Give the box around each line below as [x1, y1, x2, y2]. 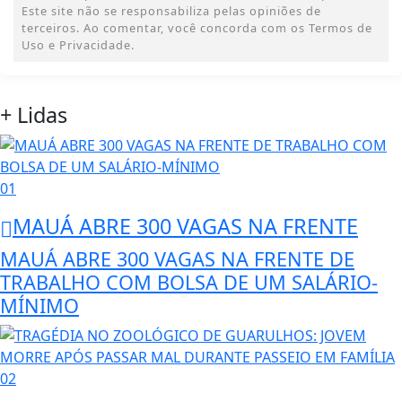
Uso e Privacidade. [22, 37, 135, 54]
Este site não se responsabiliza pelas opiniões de [22, 3, 321, 20]
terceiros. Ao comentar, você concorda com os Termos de [22, 20, 372, 37]
